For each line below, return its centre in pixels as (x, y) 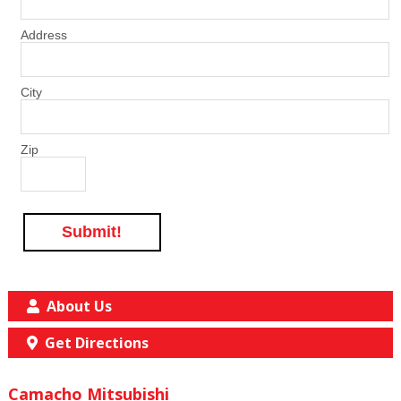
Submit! (92, 231)
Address (43, 34)
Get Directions (94, 343)
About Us (76, 307)
